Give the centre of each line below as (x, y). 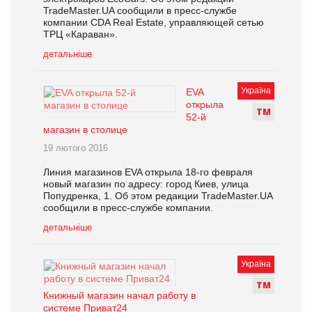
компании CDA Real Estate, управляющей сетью (154, 23)
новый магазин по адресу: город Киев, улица (146, 184)
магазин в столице (85, 130)
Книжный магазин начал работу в (119, 296)
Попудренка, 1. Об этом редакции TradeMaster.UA (158, 196)
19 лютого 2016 (76, 148)
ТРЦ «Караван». (80, 34)
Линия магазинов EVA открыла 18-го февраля (148, 172)
